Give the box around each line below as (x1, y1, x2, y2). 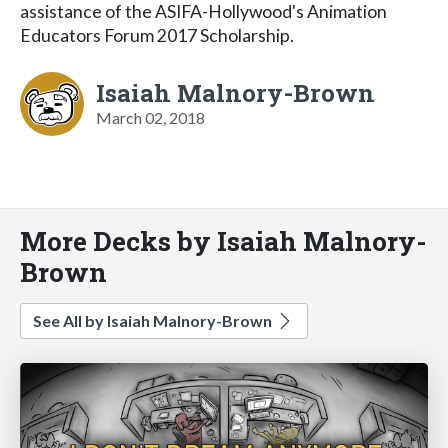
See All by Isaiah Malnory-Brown (33, 310, 275, 330)
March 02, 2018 (96, 107, 205, 127)
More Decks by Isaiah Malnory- (20, 222, 427, 258)
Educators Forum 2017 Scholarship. (20, 24, 294, 46)
